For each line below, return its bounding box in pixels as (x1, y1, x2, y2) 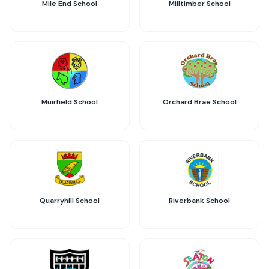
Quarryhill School (40, 196, 100, 205)
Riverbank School (169, 196, 230, 205)
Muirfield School (41, 97, 98, 107)
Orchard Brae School (162, 97, 237, 107)
